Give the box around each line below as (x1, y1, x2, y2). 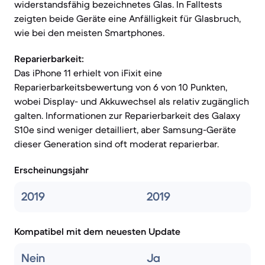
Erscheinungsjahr (14, 164, 89, 176)
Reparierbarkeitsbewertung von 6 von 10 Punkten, (14, 81, 227, 93)
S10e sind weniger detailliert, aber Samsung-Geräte (14, 124, 236, 135)
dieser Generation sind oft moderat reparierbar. (14, 138, 219, 150)
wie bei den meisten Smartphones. (14, 27, 164, 38)
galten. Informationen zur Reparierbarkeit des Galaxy (14, 109, 240, 121)
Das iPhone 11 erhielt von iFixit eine (14, 67, 162, 79)
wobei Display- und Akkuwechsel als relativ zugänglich (14, 95, 249, 107)
